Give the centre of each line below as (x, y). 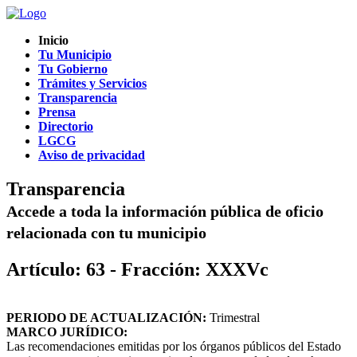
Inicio (53, 40)
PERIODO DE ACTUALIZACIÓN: (106, 317)
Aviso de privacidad (92, 155)
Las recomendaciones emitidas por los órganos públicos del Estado (174, 346)
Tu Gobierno (73, 69)
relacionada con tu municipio (106, 232)
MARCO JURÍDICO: (67, 331)
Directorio (66, 126)
